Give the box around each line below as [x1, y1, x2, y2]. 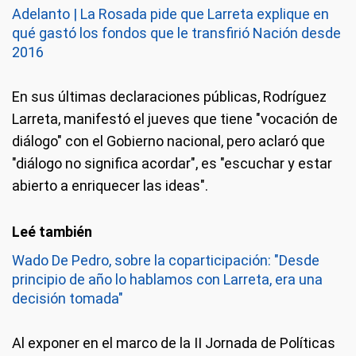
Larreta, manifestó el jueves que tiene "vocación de [12, 110, 338, 127]
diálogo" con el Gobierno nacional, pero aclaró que [12, 133, 325, 149]
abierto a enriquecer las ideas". [12, 177, 208, 194]
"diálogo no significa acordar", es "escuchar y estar [12, 155, 332, 172]
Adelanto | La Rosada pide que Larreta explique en [12, 6, 329, 22]
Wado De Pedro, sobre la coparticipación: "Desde [12, 252, 319, 269]
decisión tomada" [12, 290, 123, 307]
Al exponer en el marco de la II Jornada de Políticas [12, 335, 335, 351]
